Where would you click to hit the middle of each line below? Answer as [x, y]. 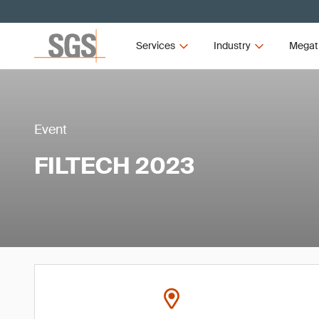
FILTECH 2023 [114, 166]
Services [156, 46]
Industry [232, 46]
